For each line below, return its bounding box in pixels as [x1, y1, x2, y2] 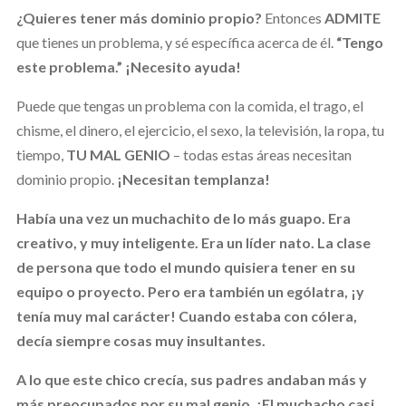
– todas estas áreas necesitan [169, 145, 352, 163]
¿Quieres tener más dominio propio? [15, 8, 265, 26]
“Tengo [335, 33, 383, 51]
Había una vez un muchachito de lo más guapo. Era [15, 208, 351, 227]
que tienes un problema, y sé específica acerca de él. [15, 33, 336, 51]
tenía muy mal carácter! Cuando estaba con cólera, [15, 306, 357, 324]
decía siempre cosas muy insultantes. [15, 331, 266, 349]
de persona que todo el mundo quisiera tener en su [15, 257, 355, 275]
